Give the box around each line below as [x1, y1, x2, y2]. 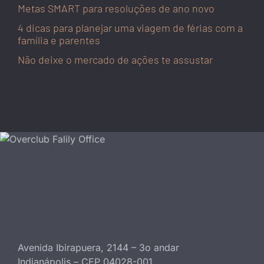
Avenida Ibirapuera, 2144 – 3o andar [18, 241, 179, 253]
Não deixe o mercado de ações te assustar [18, 53, 213, 67]
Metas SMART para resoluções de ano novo [18, 2, 214, 15]
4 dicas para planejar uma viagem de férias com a [18, 21, 243, 35]
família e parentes [18, 34, 100, 47]
